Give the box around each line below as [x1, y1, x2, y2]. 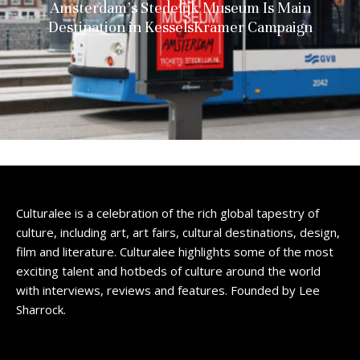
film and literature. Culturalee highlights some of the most [16, 243, 333, 260]
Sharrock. [16, 301, 66, 317]
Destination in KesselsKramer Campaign [47, 17, 313, 36]
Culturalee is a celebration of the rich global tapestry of [16, 205, 319, 221]
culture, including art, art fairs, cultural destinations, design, [16, 224, 340, 240]
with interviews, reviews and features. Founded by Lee [16, 282, 320, 298]
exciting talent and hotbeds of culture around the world [16, 263, 321, 279]
